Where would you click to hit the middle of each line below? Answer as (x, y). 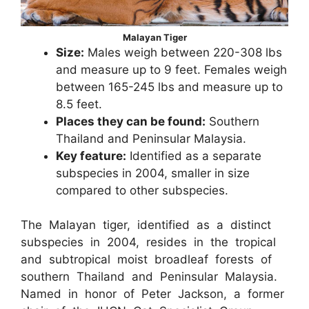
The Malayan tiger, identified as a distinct (146, 225)
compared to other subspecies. (142, 190)
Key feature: (91, 156)
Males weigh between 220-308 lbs (183, 52)
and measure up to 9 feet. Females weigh (171, 69)
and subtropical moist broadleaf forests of (146, 260)
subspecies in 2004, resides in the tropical (148, 242)
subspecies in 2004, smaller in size (153, 173)
